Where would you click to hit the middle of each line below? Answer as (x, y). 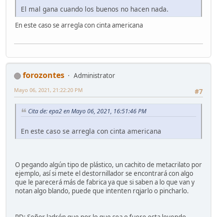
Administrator (94, 75)
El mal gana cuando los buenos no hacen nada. (95, 9)
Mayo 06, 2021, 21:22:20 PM (48, 90)
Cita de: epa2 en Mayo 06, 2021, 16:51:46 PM (87, 111)
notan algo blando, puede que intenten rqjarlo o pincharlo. (102, 191)
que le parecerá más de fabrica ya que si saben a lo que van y (105, 182)
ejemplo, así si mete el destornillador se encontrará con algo (104, 173)
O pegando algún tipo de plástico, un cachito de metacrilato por (108, 164)
